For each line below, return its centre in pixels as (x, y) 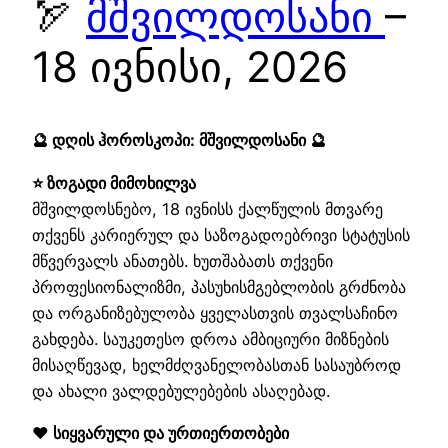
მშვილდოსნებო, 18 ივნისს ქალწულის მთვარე (207, 208)
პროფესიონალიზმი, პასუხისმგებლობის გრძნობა (219, 286)
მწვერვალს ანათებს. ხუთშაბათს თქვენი (182, 260)
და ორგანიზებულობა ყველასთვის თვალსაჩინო (215, 312)
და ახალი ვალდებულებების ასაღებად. (181, 390)
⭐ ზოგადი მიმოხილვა (114, 182)
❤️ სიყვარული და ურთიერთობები (160, 432)
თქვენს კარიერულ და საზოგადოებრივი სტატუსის (221, 234)
